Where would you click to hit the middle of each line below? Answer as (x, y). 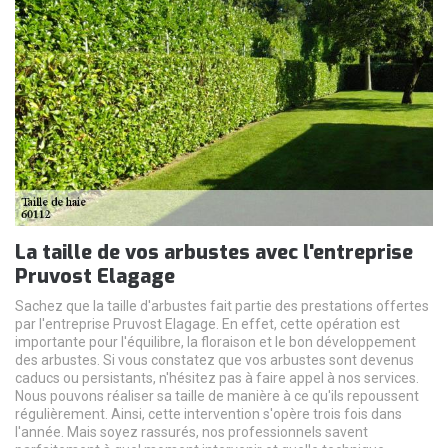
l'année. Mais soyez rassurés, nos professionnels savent (191, 431)
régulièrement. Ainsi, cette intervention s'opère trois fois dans (208, 413)
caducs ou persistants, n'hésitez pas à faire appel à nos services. (217, 377)
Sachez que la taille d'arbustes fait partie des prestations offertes (222, 305)
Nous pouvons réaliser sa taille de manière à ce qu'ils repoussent (217, 395)
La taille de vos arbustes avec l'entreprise (214, 252)
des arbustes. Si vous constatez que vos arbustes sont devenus (214, 359)
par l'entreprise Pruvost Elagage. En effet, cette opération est (207, 323)
